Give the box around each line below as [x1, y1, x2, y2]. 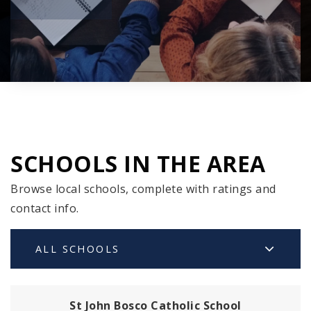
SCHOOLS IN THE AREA [10, 149, 266, 179]
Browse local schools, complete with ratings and [10, 181, 276, 197]
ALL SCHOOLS [35, 242, 120, 256]
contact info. [10, 201, 79, 217]
